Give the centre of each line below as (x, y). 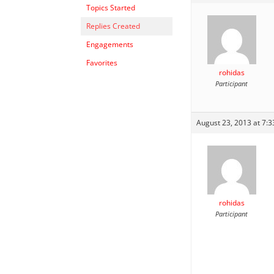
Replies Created (113, 26)
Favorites (102, 62)
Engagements (110, 44)
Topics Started (111, 7)
